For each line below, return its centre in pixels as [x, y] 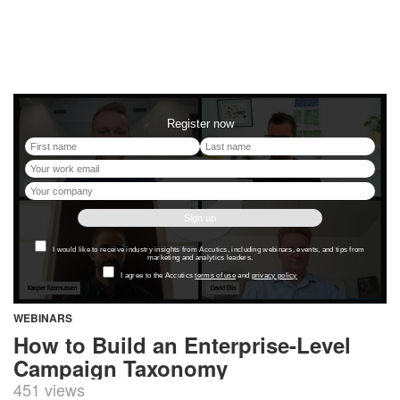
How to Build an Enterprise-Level [182, 345]
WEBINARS [43, 318]
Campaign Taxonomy [121, 368]
